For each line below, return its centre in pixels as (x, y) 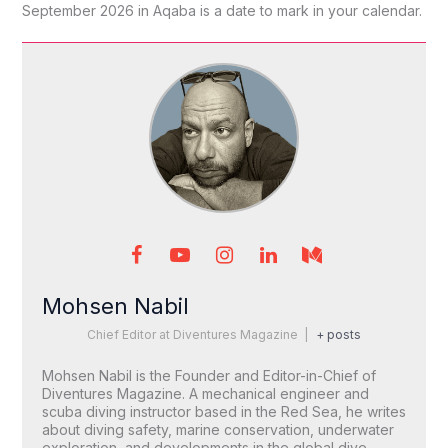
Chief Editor (122, 335)
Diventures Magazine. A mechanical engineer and (205, 394)
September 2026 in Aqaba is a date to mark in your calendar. (221, 11)
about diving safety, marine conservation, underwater (217, 430)
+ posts (338, 335)
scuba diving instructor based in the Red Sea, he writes (223, 412)
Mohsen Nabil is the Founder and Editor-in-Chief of (208, 376)
